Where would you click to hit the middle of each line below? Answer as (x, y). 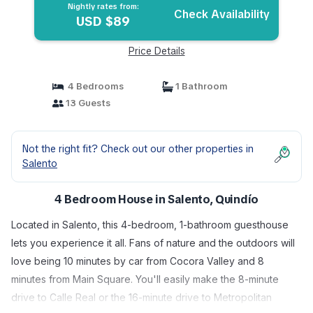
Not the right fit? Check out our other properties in (138, 149)
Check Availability (222, 14)
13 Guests (87, 103)
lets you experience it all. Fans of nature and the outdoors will (153, 243)
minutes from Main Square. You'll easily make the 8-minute (145, 279)
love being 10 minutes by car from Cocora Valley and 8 (138, 261)
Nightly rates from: (103, 6)
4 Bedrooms (93, 86)
